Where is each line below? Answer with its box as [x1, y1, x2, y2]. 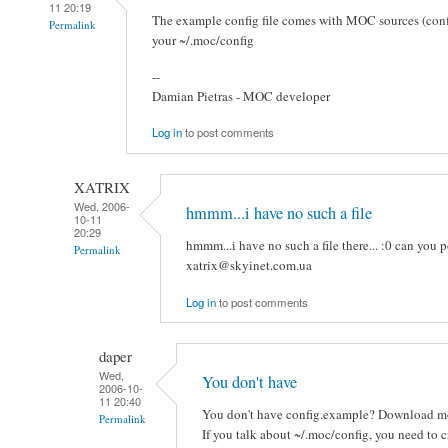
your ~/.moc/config [152, 31, 254, 50]
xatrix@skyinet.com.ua [186, 256, 312, 275]
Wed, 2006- [74, 197, 130, 214]
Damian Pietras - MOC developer [152, 86, 330, 105]
